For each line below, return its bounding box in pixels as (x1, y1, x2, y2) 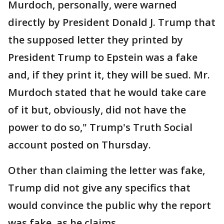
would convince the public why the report (8, 198, 211, 212)
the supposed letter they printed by (8, 33, 183, 46)
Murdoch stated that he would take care (8, 85, 206, 99)
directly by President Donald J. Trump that (8, 15, 215, 29)
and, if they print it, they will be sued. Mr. (8, 68, 210, 81)
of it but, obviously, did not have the (8, 103, 186, 116)
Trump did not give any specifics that (8, 181, 190, 194)
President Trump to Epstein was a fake (8, 50, 197, 64)
